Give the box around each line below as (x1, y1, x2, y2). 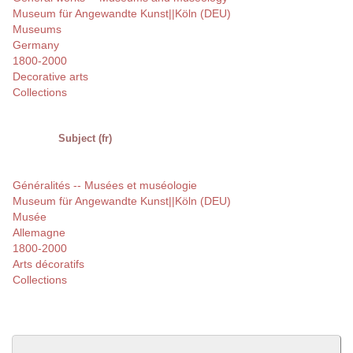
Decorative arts (13, 70, 88, 84)
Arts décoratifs (13, 258, 84, 271)
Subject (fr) (58, 132, 112, 145)
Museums (13, 23, 61, 36)
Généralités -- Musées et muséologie (13, 179, 197, 192)
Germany (13, 39, 59, 52)
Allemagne (13, 226, 65, 240)
